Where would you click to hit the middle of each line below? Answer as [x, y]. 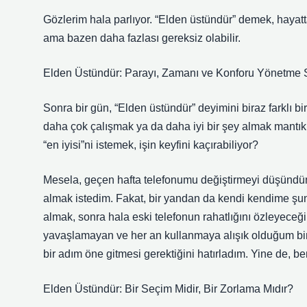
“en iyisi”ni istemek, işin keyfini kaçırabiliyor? [151, 145]
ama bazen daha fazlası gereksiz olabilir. [142, 38]
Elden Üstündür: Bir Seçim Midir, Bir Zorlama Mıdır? [168, 289]
